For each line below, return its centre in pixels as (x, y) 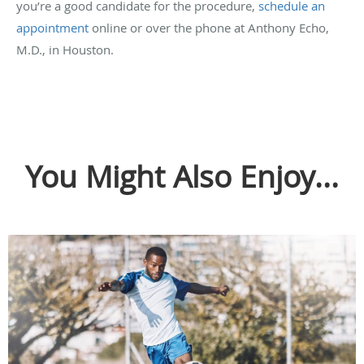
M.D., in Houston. (65, 49)
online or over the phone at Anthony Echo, (209, 27)
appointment (52, 27)
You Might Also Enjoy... (182, 176)
